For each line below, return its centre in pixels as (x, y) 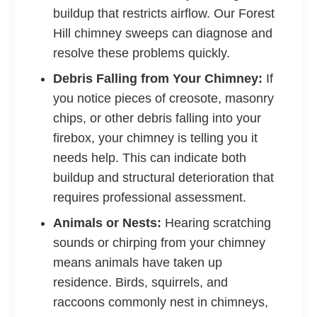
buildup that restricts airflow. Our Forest (164, 13)
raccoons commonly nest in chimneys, (161, 302)
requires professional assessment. (150, 197)
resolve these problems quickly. (142, 53)
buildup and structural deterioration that (163, 178)
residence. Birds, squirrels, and (140, 282)
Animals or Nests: (107, 223)
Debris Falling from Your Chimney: (158, 79)
